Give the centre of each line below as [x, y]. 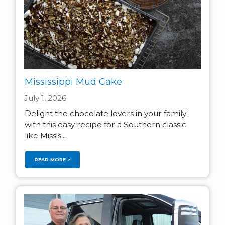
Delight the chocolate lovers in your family [105, 113]
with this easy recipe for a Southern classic [105, 124]
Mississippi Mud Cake [73, 82]
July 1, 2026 [45, 98]
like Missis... [45, 135]
